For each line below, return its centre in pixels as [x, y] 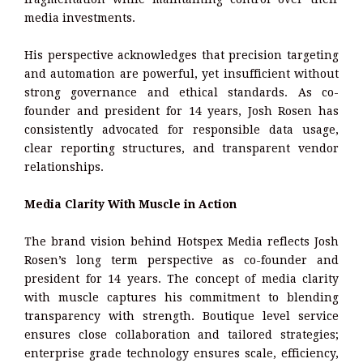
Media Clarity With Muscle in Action [130, 204]
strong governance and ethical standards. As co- [181, 92]
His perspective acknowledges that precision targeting [181, 55]
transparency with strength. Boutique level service [181, 316]
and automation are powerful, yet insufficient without [181, 73]
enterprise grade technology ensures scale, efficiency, [181, 353]
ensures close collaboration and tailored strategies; [181, 334]
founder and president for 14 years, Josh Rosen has [181, 111]
